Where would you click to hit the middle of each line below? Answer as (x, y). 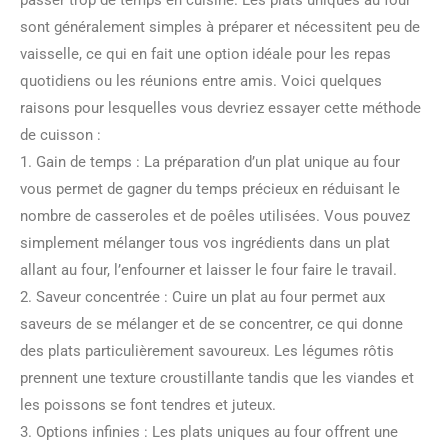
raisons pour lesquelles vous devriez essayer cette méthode (220, 108)
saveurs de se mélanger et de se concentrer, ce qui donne (211, 324)
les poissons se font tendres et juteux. (148, 405)
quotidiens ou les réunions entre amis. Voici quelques (201, 81)
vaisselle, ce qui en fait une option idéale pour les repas (205, 54)
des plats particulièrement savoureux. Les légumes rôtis (207, 351)
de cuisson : (60, 135)
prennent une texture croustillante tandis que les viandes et (217, 378)
